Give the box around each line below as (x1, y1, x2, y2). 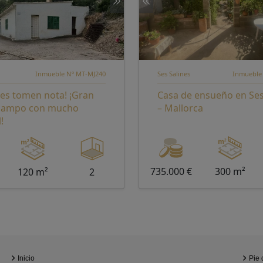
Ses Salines (157, 69, 190, 78)
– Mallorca (157, 102, 203, 114)
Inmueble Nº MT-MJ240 (35, 69, 106, 78)
